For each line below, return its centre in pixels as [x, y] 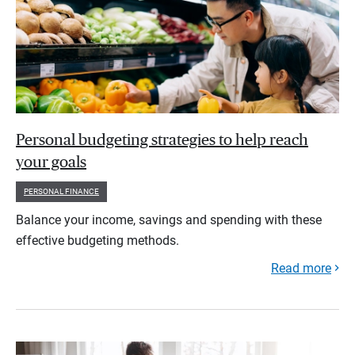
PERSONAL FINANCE [61, 191]
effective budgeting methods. [97, 240]
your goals [51, 162]
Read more [301, 268]
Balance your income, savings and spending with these [169, 219]
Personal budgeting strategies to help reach [162, 140]
